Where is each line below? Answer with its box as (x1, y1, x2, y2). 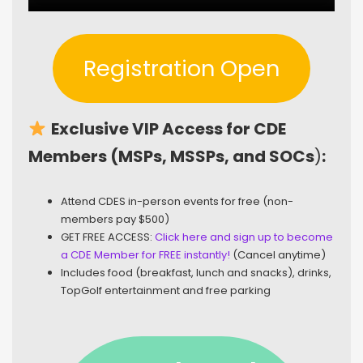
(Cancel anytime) (230, 247, 326, 263)
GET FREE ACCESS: (61, 229, 155, 246)
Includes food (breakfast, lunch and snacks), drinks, (61, 265, 331, 281)
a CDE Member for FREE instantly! (61, 247, 230, 263)
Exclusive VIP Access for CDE (50, 117, 286, 141)
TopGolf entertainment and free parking (61, 283, 271, 299)
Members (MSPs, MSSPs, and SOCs (28, 145, 314, 169)
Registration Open (83, 53, 280, 84)
